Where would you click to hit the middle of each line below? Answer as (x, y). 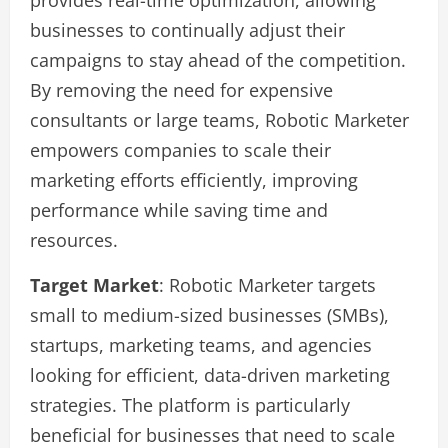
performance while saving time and (179, 210)
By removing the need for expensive (181, 90)
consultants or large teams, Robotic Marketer (219, 120)
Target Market (94, 285)
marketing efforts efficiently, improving (194, 180)
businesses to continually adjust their (187, 30)
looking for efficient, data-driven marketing (210, 375)
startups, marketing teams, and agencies (201, 345)
